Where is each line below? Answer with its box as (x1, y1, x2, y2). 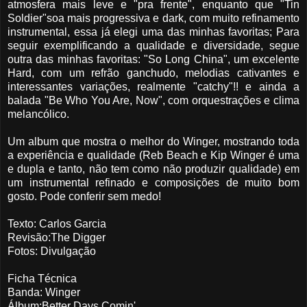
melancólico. (8, 108, 69, 121)
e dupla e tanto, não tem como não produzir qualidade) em (8, 163, 299, 175)
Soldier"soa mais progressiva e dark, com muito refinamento (8, 12, 299, 25)
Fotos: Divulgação (8, 245, 96, 258)
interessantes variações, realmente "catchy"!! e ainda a (8, 81, 299, 93)
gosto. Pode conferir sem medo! (8, 191, 161, 203)
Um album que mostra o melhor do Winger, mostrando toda (8, 136, 299, 148)
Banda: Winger (8, 286, 80, 299)
